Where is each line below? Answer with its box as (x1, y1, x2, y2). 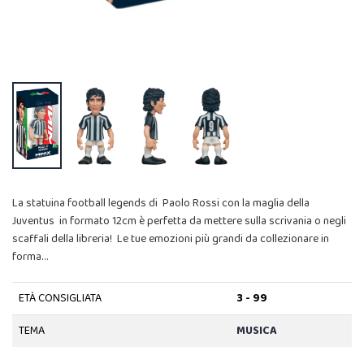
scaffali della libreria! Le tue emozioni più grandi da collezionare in (12, 229, 329, 248)
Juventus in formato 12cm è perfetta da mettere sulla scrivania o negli (12, 211, 346, 230)
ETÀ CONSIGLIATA (18, 288, 102, 307)
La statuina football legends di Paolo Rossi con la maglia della (12, 193, 310, 212)
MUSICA (236, 321, 277, 340)
